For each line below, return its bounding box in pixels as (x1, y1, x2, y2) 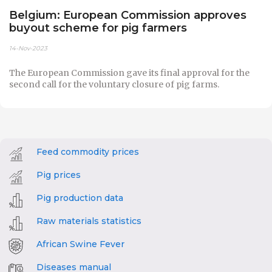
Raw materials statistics (36, 215, 141, 226)
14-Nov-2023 (9, 44, 47, 52)
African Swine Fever (36, 238, 124, 250)
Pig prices (36, 169, 81, 180)
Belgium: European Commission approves (9, 8, 246, 22)
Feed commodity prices (36, 146, 139, 157)
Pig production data (36, 192, 123, 203)
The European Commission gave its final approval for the (9, 67, 250, 78)
